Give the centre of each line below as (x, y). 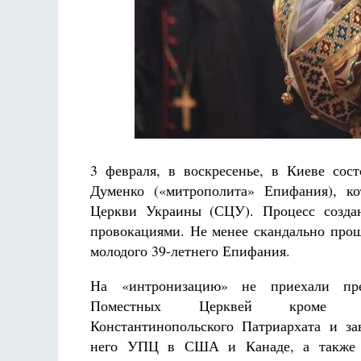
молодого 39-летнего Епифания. (190, 251)
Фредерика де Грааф (156, 142)
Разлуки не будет (155, 126)
